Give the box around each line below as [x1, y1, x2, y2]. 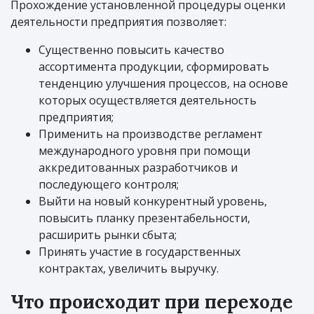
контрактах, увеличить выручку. [39, 261, 219, 277]
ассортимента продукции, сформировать [39, 59, 269, 75]
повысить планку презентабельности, [39, 210, 250, 226]
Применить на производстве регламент [39, 126, 263, 142]
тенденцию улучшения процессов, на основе [39, 76, 288, 92]
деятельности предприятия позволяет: [11, 14, 226, 30]
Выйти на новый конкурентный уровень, [39, 193, 267, 210]
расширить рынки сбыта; [39, 227, 177, 243]
